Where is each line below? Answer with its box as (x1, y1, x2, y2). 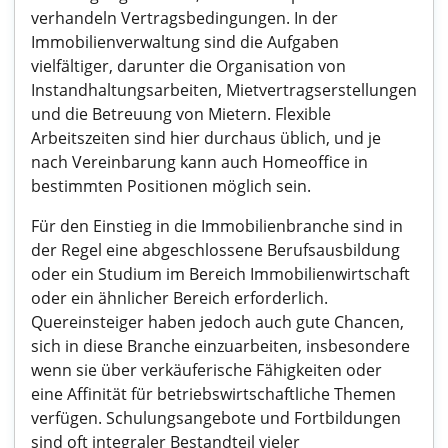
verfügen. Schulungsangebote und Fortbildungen (31, 407, 401, 429)
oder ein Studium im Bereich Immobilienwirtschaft (31, 263, 410, 285)
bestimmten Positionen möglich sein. (31, 175, 311, 197)
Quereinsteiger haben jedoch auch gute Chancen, (31, 311, 404, 333)
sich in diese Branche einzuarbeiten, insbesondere (31, 335, 410, 357)
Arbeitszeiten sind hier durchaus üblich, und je (31, 127, 381, 149)
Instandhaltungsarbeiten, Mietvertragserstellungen (31, 79, 417, 101)
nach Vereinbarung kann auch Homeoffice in (31, 151, 368, 173)
